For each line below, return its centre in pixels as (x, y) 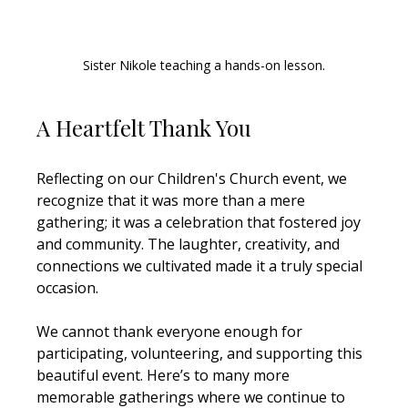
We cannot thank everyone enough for (172, 331)
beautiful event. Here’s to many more (165, 375)
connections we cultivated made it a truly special (202, 265)
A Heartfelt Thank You (144, 127)
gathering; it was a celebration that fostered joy (201, 222)
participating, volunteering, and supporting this (202, 353)
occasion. (68, 287)
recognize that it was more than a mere (173, 200)
